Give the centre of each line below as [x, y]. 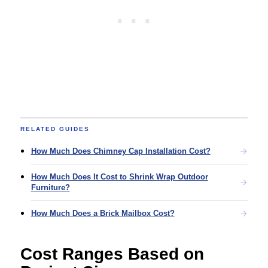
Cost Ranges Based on [112, 254]
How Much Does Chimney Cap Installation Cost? [121, 151]
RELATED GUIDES [55, 129]
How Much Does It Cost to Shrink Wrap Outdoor [119, 176]
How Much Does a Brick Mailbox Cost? [103, 213]
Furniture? [50, 187]
